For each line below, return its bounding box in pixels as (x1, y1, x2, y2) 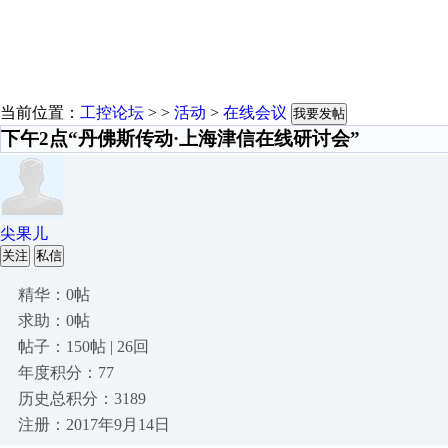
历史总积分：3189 (18, 390, 146, 407)
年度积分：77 (18, 364, 114, 381)
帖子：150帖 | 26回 (18, 338, 149, 355)
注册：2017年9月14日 (18, 416, 170, 433)
